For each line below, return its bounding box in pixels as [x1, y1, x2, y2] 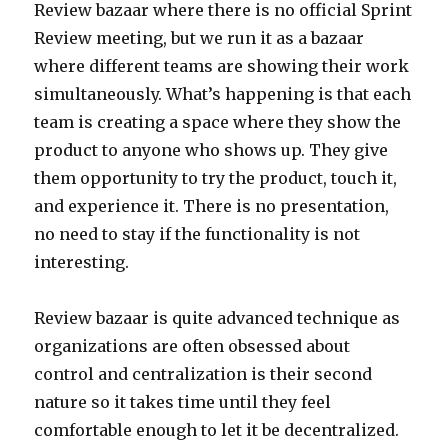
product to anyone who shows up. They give [34, 139, 389, 160]
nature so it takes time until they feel [34, 391, 332, 412]
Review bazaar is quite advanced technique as [34, 307, 401, 328]
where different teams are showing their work [34, 55, 410, 76]
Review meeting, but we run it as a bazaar [34, 27, 365, 48]
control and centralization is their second [34, 363, 373, 384]
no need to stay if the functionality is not [34, 223, 361, 244]
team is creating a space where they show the [34, 111, 402, 132]
